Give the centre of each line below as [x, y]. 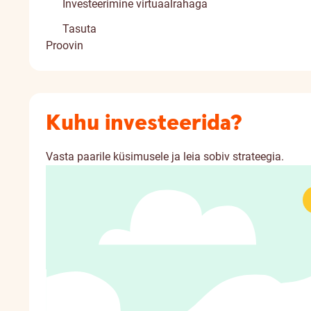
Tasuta [79, 29]
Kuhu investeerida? [144, 123]
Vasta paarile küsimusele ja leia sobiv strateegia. [165, 157]
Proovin [65, 45]
